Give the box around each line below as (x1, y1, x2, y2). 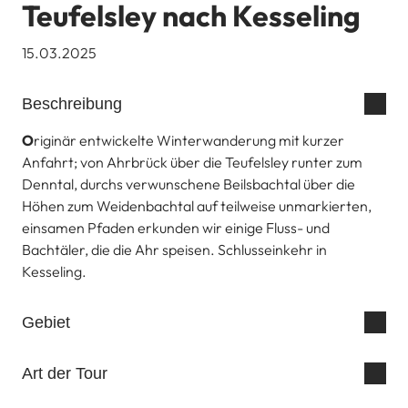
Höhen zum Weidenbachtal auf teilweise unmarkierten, (22, 197, 372, 215)
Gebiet (22, 312, 70, 331)
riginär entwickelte (34, 131, 154, 149)
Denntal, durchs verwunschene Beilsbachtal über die (22, 175, 355, 193)
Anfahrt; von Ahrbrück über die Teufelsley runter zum (22, 153, 362, 171)
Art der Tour (22, 363, 107, 382)
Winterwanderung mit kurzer (157, 131, 344, 149)
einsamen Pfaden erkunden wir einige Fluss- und (22, 219, 330, 237)
